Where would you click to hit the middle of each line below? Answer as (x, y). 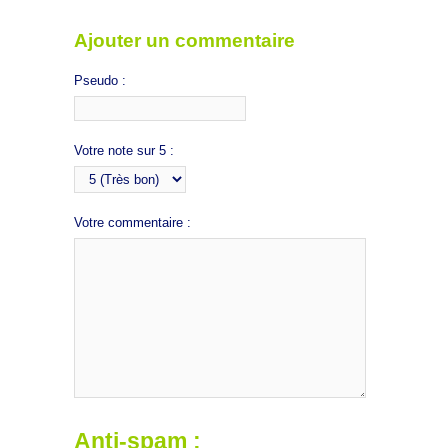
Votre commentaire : (132, 222)
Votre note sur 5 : (124, 150)
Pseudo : (100, 80)
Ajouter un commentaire (184, 41)
